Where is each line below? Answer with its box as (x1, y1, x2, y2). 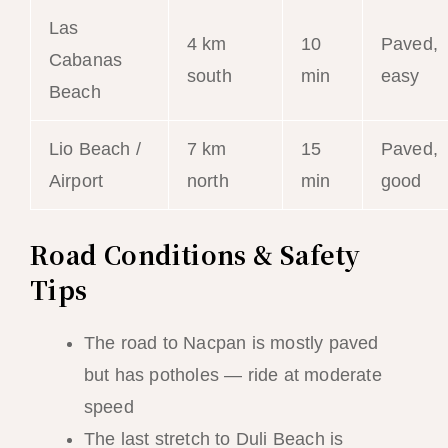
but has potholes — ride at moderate (83, 364, 382, 385)
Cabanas (48, 49, 123, 70)
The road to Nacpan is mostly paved (83, 332, 379, 353)
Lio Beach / (48, 138, 141, 159)
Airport (48, 170, 104, 191)
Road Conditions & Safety (29, 235, 361, 272)
